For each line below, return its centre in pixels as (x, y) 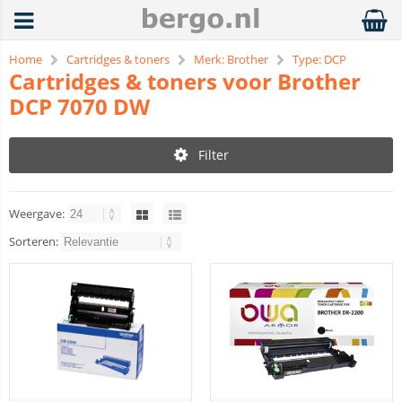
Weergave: (38, 214)
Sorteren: (35, 241)
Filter (213, 155)
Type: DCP (319, 59)
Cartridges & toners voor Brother (185, 81)
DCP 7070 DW (79, 106)
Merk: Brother (231, 59)
